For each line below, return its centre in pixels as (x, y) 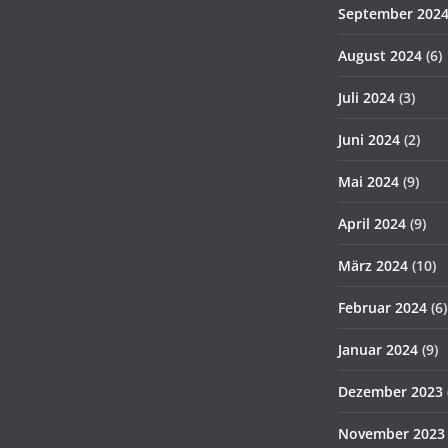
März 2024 (373, 265)
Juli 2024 (366, 97)
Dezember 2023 (390, 391)
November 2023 (391, 433)
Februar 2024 (382, 307)
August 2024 (380, 55)
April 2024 (372, 223)
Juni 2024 (369, 139)
